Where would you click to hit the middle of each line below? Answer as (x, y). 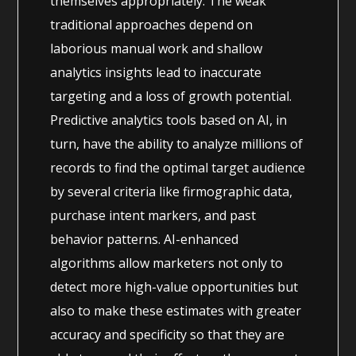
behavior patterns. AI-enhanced (145, 239)
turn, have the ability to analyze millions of (177, 143)
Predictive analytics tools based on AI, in (169, 120)
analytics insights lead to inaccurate (156, 72)
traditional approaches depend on (152, 24)
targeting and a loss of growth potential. (171, 96)
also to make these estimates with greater (176, 310)
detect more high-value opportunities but (174, 286)
